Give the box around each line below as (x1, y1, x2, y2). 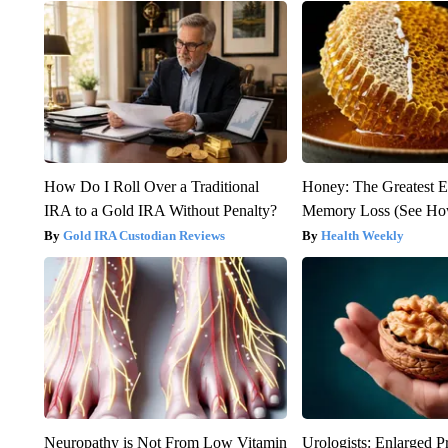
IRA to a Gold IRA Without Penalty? (43, 201, 277, 219)
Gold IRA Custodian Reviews (62, 227, 225, 243)
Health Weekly (321, 227, 405, 243)
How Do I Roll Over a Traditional (43, 177, 259, 195)
